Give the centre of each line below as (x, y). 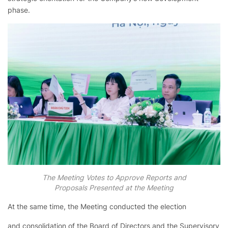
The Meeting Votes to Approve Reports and (114, 178)
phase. (19, 10)
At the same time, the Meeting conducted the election (97, 207)
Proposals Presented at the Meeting (114, 188)
